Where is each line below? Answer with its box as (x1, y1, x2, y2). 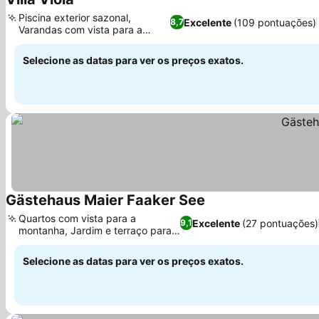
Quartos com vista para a (19, 212, 136, 224)
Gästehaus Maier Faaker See (6, 192, 205, 209)
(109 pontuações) (234, 16, 317, 28)
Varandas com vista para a (19, 23, 142, 36)
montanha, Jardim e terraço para (19, 224, 172, 236)
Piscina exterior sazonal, (19, 11, 131, 23)
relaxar (19, 236, 51, 249)
